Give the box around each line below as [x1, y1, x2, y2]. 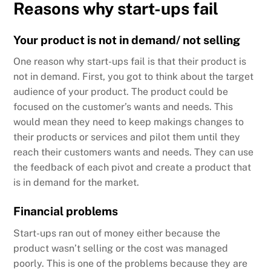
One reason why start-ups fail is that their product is [13, 56, 247, 68]
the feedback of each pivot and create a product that [13, 162, 252, 174]
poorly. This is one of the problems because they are [13, 257, 248, 269]
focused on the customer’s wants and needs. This [13, 101, 233, 113]
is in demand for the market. [13, 177, 140, 189]
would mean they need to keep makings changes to [13, 116, 244, 128]
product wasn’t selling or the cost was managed [13, 242, 229, 254]
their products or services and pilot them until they [13, 131, 241, 143]
